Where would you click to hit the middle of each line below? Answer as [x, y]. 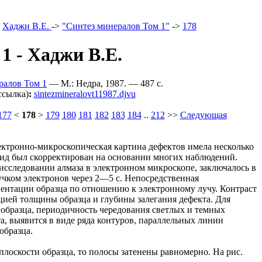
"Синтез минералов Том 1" [116, 26]
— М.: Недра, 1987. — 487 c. [105, 83]
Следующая [203, 115]
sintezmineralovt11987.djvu [85, 94]
